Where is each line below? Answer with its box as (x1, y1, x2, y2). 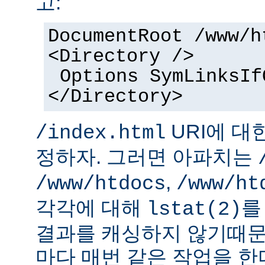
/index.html (35, 122, 166, 145)
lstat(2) (147, 198, 241, 221)
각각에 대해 (35, 196, 147, 219)
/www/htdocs (35, 173, 166, 196)
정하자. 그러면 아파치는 (35, 146, 258, 169)
